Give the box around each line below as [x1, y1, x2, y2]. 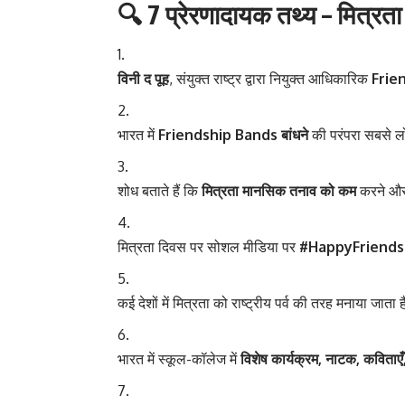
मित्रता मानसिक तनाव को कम [202, 182, 356, 201]
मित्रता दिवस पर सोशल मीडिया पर [118, 238, 299, 257]
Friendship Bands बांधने [158, 126, 308, 145]
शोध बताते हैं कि [118, 182, 202, 201]
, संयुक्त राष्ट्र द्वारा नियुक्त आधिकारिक [169, 70, 372, 89]
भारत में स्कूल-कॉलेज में [118, 350, 240, 369]
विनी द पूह [118, 70, 169, 89]
